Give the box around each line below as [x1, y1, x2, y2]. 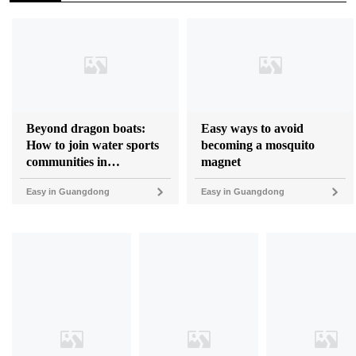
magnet [201, 155, 241, 169]
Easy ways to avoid [201, 122, 304, 136]
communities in [26, 155, 107, 169]
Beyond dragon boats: [26, 122, 145, 136]
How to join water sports [26, 138, 159, 153]
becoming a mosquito [201, 138, 315, 153]
